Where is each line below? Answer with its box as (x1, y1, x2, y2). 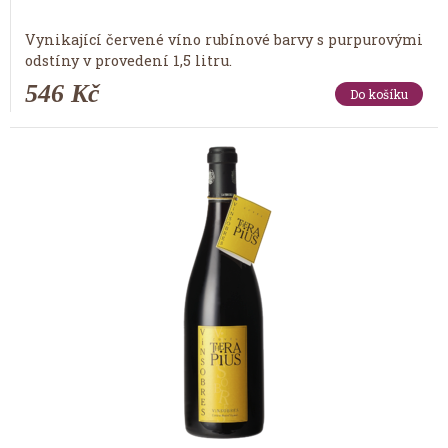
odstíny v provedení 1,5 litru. (25, 50, 232, 70)
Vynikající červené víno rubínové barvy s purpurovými (25, 29, 423, 49)
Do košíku (350, 85, 408, 102)
